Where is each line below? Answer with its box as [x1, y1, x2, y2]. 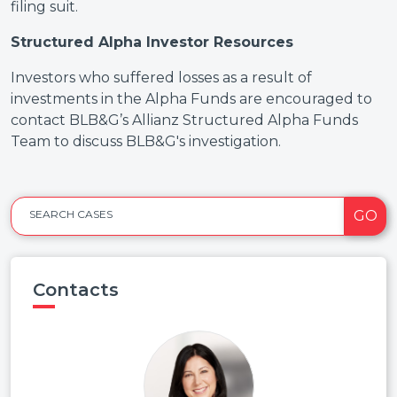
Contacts [33, 278, 119, 300]
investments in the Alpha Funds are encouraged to [11, 90, 372, 107]
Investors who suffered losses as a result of [11, 69, 312, 86]
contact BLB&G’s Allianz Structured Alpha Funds [11, 112, 358, 128]
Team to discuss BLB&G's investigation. [11, 133, 281, 150]
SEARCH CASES [29, 207, 113, 221]
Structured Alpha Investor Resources [11, 34, 293, 51]
